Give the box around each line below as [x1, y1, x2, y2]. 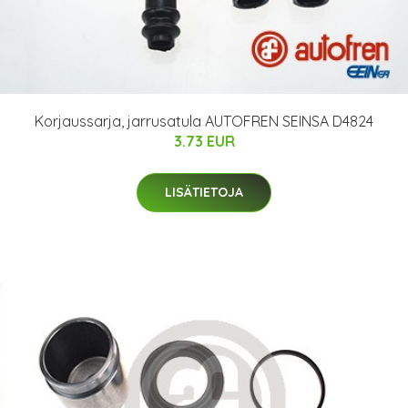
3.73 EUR [173, 131, 235, 150]
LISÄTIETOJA [165, 183, 243, 200]
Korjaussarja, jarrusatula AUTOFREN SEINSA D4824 [35, 111, 373, 130]
